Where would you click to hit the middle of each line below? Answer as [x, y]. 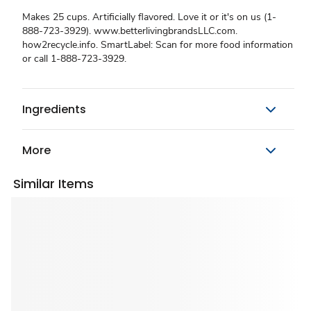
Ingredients [54, 109]
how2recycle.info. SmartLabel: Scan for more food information [158, 45]
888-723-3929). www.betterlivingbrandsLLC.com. [130, 31]
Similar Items [54, 184]
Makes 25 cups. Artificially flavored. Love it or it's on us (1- [149, 17]
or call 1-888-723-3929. [74, 59]
